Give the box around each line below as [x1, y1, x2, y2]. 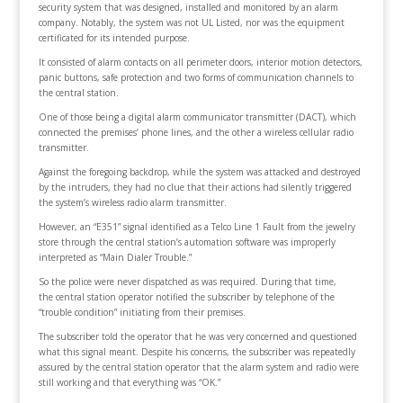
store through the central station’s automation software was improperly [38, 236, 336, 249]
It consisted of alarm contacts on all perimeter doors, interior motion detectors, [38, 56, 363, 69]
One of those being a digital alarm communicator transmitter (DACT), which [38, 111, 356, 124]
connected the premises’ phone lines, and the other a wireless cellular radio [38, 126, 354, 139]
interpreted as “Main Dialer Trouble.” [38, 251, 192, 264]
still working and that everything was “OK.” [38, 376, 220, 390]
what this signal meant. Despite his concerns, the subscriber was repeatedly [38, 345, 355, 359]
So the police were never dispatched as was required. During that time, [38, 275, 336, 289]
